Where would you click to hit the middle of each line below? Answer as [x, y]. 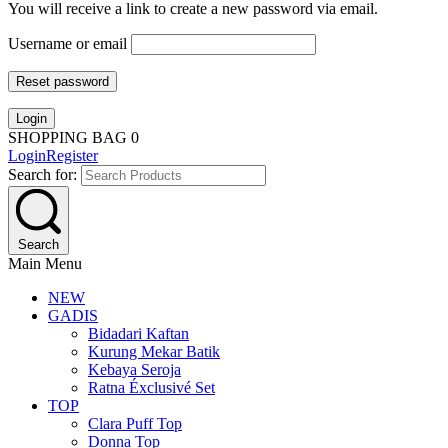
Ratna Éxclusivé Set [151, 387]
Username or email [67, 43]
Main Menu [45, 263]
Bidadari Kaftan [138, 333]
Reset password [62, 81]
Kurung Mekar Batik [154, 351]
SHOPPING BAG [69, 137]
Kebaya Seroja [134, 369]
